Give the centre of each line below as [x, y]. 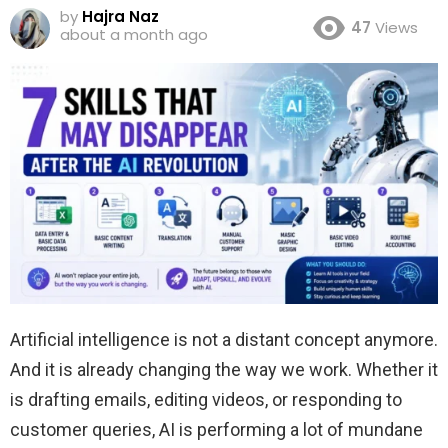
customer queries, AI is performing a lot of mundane [216, 429]
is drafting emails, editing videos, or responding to [206, 399]
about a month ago [134, 34]
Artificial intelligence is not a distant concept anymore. [224, 339]
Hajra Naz [120, 16]
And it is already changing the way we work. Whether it [224, 369]
